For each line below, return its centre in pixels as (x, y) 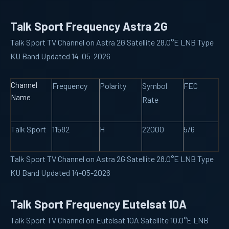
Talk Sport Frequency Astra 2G (89, 26)
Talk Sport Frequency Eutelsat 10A (98, 204)
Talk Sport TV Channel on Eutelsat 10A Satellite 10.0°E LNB (109, 220)
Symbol (155, 85)
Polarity (113, 85)
